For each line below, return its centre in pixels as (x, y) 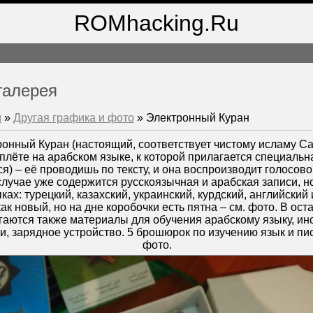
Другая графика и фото (74, 118)
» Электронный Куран (192, 118)
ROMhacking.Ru (156, 23)
